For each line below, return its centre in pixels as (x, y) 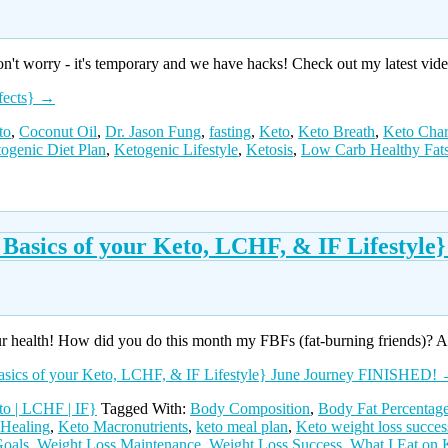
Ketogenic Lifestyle (176, 149)
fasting (230, 131)
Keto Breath (336, 131)
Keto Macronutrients (123, 426)
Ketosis (269, 149)
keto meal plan (242, 426)
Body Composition (250, 408)
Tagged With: (145, 408)
